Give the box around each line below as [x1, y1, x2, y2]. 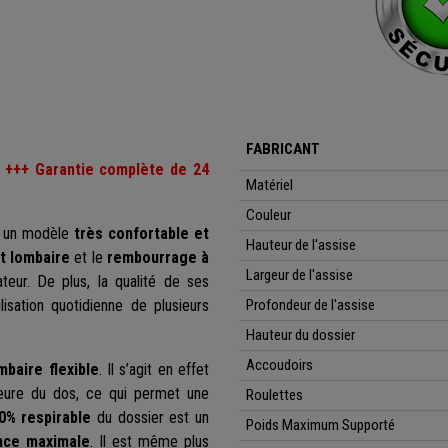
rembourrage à [106, 248, 210, 268]
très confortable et [73, 224, 210, 244]
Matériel [246, 176, 294, 195]
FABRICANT [246, 140, 321, 159]
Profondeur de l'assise [246, 296, 376, 315]
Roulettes [246, 386, 304, 405]
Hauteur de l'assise [246, 236, 357, 255]
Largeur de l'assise [246, 266, 354, 285]
